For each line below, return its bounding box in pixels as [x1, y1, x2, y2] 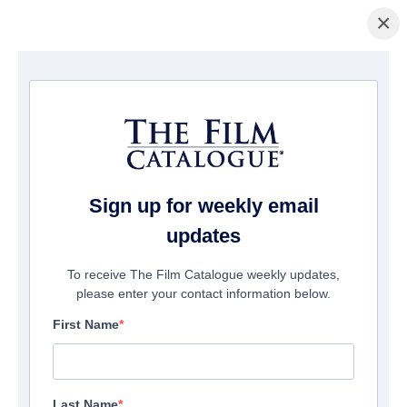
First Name [53, 317, 119, 333]
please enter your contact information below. [76, 286, 331, 302]
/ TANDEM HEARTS [76, 73, 184, 87]
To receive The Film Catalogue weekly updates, [67, 267, 340, 283]
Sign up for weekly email [88, 194, 319, 218]
